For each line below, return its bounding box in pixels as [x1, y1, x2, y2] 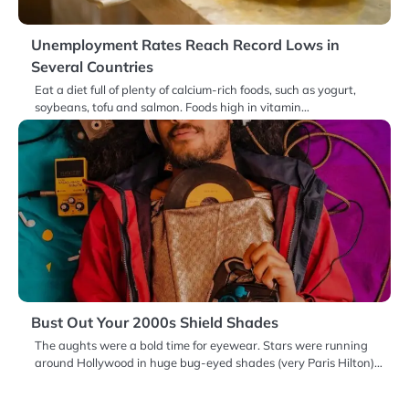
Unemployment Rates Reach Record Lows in [31, 36, 340, 55]
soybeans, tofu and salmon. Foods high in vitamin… [35, 100, 309, 115]
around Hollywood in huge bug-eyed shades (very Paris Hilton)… [35, 355, 383, 371]
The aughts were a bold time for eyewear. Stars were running [35, 338, 368, 353]
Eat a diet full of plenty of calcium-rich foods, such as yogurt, [35, 82, 356, 98]
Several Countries [31, 58, 153, 77]
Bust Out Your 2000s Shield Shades [31, 313, 278, 332]
